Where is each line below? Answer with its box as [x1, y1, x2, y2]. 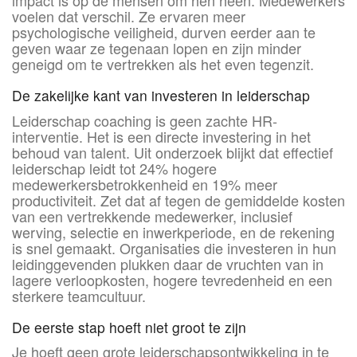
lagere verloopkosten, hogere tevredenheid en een [12, 269, 332, 290]
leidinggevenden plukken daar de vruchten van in [12, 253, 324, 274]
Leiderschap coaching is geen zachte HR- [12, 109, 277, 131]
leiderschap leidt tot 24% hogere [12, 157, 217, 178]
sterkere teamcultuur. [12, 284, 146, 306]
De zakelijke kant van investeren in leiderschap [12, 84, 310, 105]
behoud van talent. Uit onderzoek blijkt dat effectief [12, 141, 333, 163]
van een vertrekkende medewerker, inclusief [12, 205, 292, 226]
